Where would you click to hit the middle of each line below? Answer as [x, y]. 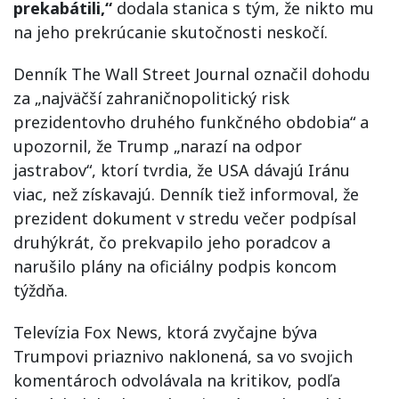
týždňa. [41, 290]
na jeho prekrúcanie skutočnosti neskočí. [171, 32]
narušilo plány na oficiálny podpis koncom [175, 266]
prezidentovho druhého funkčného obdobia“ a [191, 122]
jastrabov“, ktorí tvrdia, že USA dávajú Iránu [182, 170]
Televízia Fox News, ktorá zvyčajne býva [165, 332]
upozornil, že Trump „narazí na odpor [158, 146]
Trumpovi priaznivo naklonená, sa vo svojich [183, 356]
